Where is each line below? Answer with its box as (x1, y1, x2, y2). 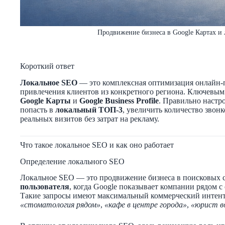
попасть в (20, 105, 55, 114)
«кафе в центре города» (104, 200, 187, 209)
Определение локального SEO (20, 157, 125, 166)
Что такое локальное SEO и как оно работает (20, 140, 174, 149)
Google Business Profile (79, 96, 159, 105)
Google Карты (20, 96, 71, 105)
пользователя (20, 182, 69, 191)
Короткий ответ (20, 62, 74, 70)
